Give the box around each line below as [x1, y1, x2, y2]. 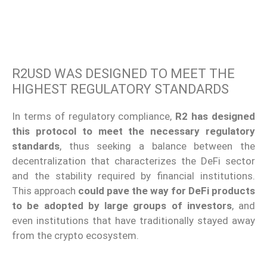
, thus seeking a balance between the [60, 140, 255, 153]
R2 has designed [175, 110, 256, 123]
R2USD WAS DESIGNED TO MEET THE [12, 66, 235, 82]
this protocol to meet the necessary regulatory [12, 125, 255, 138]
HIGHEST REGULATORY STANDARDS [12, 82, 229, 97]
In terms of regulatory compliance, [12, 110, 176, 123]
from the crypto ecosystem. [12, 229, 139, 242]
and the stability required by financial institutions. [12, 170, 255, 182]
